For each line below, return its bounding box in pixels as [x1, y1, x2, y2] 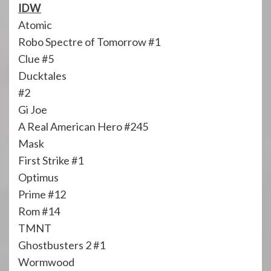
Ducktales [18, 68, 67, 82]
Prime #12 [18, 187, 66, 201]
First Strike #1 [18, 153, 83, 167]
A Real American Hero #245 [18, 119, 148, 133]
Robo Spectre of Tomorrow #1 [18, 34, 160, 48]
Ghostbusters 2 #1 [18, 238, 105, 252]
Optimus [18, 170, 59, 184]
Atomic [18, 18, 52, 31]
